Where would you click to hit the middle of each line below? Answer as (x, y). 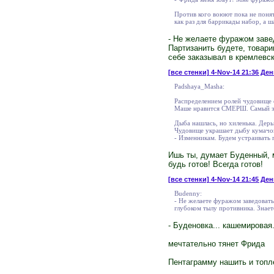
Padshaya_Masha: (199, 86)
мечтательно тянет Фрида (216, 243)
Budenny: (188, 193)
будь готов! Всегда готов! (215, 164)
